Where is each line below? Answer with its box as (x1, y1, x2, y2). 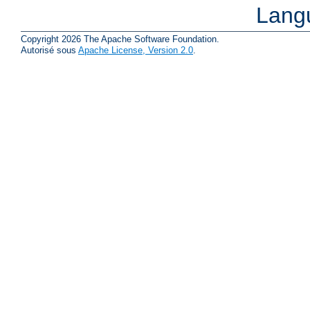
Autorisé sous (21, 44, 78, 55)
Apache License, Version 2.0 (78, 44, 193, 55)
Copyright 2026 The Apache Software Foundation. (21, 33, 219, 44)
